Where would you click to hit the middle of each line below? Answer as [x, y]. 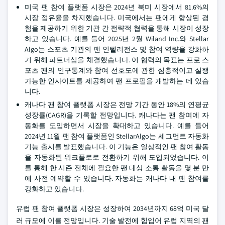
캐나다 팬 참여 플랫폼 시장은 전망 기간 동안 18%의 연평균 [117, 104]
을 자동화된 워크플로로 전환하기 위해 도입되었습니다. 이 [117, 157]
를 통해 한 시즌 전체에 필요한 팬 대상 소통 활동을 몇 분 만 [117, 168]
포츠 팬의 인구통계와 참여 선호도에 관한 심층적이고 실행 [117, 70]
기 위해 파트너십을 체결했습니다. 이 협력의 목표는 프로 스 [117, 60]
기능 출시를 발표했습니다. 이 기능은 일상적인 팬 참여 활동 [117, 147]
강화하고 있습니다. [54, 189]
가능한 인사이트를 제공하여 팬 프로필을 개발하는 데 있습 [117, 81]
